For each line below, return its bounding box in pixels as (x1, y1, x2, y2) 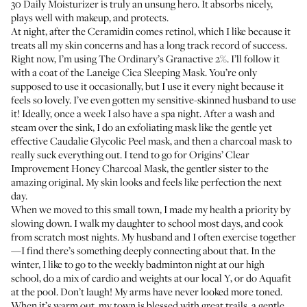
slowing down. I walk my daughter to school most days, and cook (11, 216, 283, 230)
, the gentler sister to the (167, 161, 269, 175)
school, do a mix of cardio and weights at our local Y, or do (11, 271, 259, 284)
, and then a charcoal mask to (170, 134, 292, 147)
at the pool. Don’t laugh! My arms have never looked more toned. (11, 284, 282, 298)
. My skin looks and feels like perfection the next (82, 175, 282, 188)
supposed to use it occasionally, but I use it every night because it (11, 79, 284, 93)
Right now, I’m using (11, 51, 99, 65)
